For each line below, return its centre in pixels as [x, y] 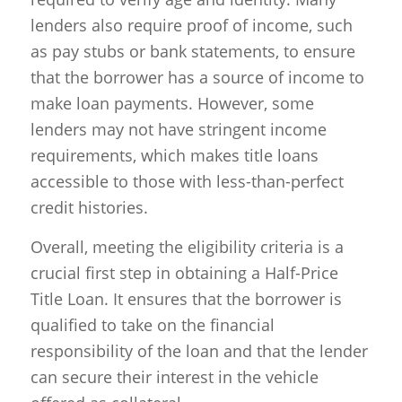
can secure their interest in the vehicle [174, 377]
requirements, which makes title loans [174, 155]
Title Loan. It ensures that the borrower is [186, 299]
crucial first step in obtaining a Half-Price [184, 273]
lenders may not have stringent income [178, 129]
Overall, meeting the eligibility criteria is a [187, 247]
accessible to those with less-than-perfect [187, 181]
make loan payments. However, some [172, 103]
